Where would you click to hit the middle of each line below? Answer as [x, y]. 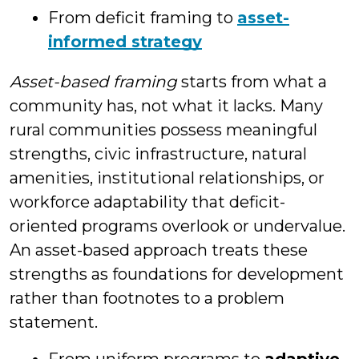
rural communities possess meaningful [163, 130]
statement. [54, 322]
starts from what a [252, 82]
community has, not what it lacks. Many [166, 106]
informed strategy [125, 42]
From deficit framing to [143, 18]
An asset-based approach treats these [159, 250]
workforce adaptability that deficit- [147, 202]
